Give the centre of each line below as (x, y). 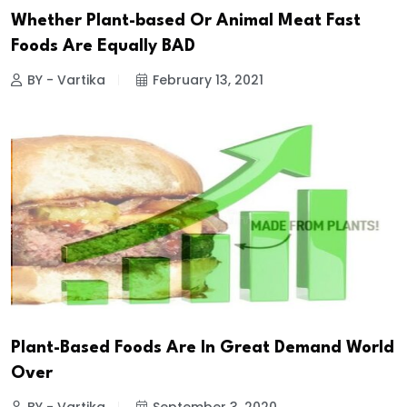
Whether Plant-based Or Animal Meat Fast (186, 21)
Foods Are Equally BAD (103, 47)
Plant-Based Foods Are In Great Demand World (203, 348)
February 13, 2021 (208, 80)
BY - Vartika (66, 80)
